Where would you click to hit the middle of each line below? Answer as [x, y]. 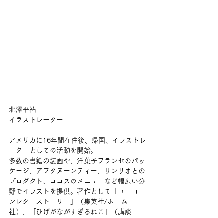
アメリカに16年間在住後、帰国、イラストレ [77, 140]
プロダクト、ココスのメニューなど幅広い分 [77, 181]
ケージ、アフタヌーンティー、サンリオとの [77, 171]
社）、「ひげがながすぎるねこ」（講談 [70, 211]
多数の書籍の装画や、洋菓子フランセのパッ [77, 160]
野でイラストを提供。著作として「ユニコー [77, 191]
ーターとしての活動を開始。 [53, 150]
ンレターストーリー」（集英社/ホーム [68, 201]
